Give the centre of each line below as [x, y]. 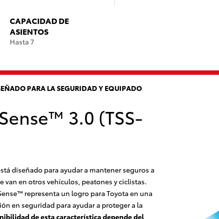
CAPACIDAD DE [39, 21]
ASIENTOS [29, 31]
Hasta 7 [22, 42]
